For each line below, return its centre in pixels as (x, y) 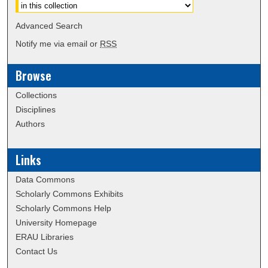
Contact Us (37, 252)
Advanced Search (49, 26)
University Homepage (57, 223)
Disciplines (36, 110)
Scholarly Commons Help (64, 208)
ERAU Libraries (45, 237)
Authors (31, 124)
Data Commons (45, 180)
